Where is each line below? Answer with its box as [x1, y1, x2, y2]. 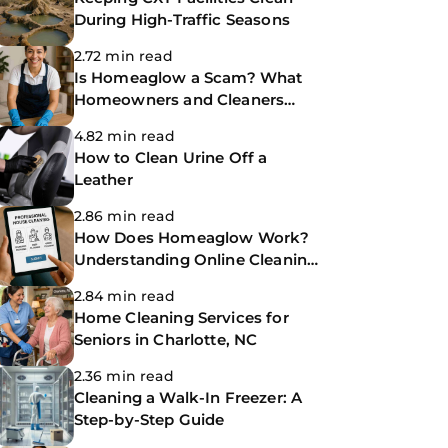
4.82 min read [73, 127, 175, 145]
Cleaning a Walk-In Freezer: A [73, 388, 303, 407]
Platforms [73, 272, 152, 291]
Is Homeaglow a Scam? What [73, 68, 303, 87]
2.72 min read [73, 47, 173, 65]
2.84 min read [73, 287, 175, 305]
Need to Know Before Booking [73, 112, 311, 131]
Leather [73, 170, 133, 189]
